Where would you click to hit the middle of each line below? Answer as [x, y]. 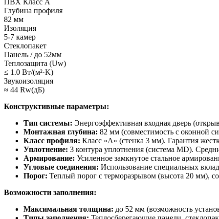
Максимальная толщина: [68, 209]
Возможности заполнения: [50, 193]
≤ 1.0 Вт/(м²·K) [29, 72]
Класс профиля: [52, 141]
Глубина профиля [33, 11]
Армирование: [49, 158]
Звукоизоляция [29, 81]
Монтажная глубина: [61, 132]
